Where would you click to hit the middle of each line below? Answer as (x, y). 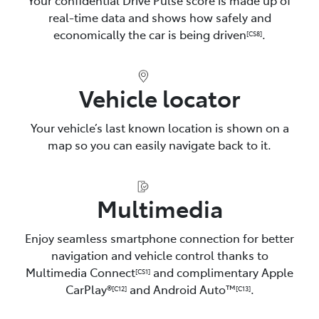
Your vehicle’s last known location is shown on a (159, 128)
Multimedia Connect (80, 272)
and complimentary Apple (222, 272)
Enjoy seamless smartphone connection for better (159, 238)
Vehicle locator (159, 98)
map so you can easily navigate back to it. (159, 145)
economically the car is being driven (150, 34)
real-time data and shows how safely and (159, 17)
